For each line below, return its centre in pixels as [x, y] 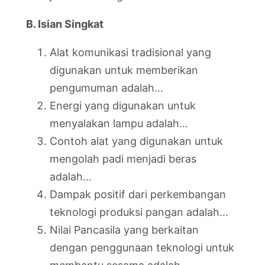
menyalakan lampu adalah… [119, 123]
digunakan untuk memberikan [124, 70]
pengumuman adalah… [106, 88]
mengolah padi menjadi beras [123, 159]
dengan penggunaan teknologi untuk [142, 248]
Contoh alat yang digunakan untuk [136, 141]
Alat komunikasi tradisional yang [130, 52]
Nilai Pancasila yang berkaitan [124, 230]
